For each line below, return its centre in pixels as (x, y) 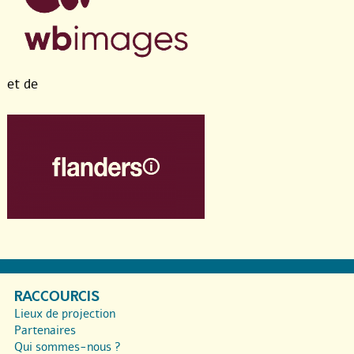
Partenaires (45, 330)
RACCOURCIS (57, 296)
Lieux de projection (65, 313)
